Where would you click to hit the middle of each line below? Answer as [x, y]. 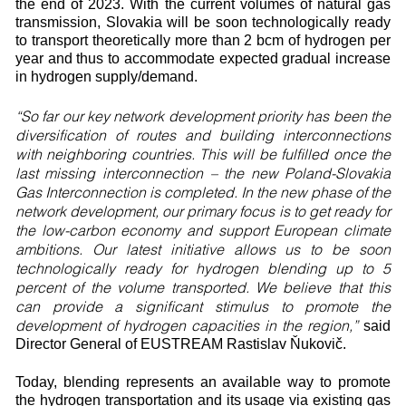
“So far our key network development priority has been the [203, 116]
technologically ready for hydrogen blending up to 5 [203, 268]
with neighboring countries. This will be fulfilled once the [203, 154]
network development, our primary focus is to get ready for [203, 211]
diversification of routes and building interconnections [203, 135]
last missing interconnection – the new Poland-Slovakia [203, 173]
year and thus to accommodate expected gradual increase [203, 58]
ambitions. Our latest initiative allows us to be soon [203, 249]
